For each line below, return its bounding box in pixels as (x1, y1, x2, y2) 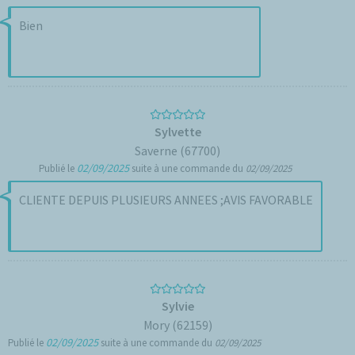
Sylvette (154, 124, 201, 139)
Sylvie (161, 298, 194, 314)
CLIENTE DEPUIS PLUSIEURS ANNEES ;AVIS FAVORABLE (220, 192, 313, 208)
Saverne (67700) (135, 143, 220, 158)
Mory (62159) (143, 317, 212, 333)
